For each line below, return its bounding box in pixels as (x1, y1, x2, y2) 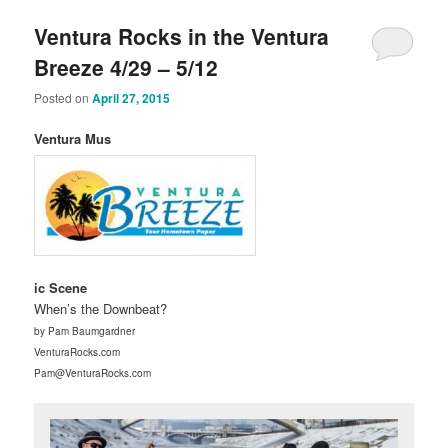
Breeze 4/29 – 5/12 (34, 51, 219, 82)
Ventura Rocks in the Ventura (34, 20, 330, 51)
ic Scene (34, 278, 88, 298)
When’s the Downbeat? (34, 299, 168, 319)
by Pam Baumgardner (34, 324, 136, 339)
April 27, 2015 (92, 89, 171, 108)
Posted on (34, 89, 93, 107)
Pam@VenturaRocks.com (34, 366, 152, 381)
